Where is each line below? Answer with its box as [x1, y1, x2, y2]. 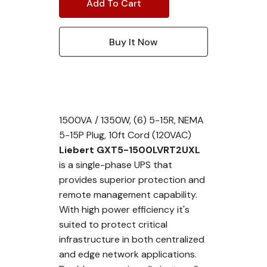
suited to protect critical [58, 218, 167, 231]
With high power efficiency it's [58, 203, 190, 216]
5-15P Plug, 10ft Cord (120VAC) [58, 129, 191, 141]
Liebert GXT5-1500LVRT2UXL [58, 144, 200, 156]
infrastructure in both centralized [58, 233, 204, 246]
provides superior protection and [58, 173, 205, 186]
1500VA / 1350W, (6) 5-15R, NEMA [58, 114, 204, 126]
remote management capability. [58, 188, 197, 201]
